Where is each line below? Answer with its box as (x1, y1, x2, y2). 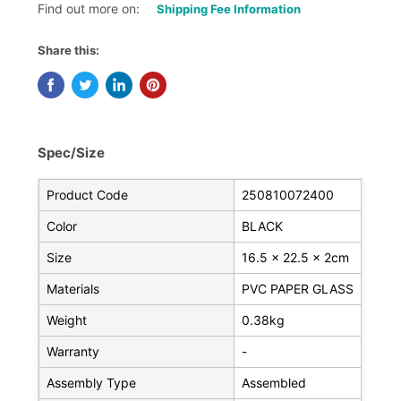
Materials (47, 281, 100, 297)
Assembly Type (47, 375, 137, 391)
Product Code (47, 187, 129, 203)
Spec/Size (38, 144, 106, 162)
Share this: (38, 43, 100, 58)
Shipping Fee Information (157, 2, 302, 17)
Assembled (242, 375, 307, 391)
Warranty (47, 344, 100, 360)
